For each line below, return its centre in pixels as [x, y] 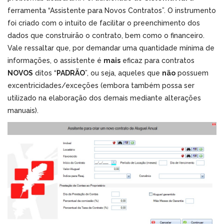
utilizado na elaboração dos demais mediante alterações [104, 98]
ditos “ [45, 73]
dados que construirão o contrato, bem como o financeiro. [106, 35]
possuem [192, 73]
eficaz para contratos [157, 60]
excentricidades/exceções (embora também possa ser [101, 85]
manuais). [23, 110]
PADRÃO [71, 73]
